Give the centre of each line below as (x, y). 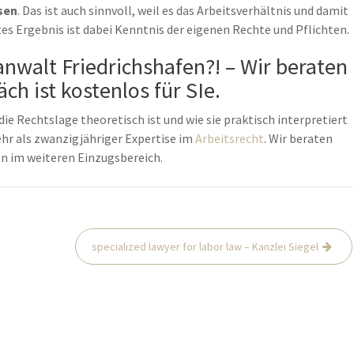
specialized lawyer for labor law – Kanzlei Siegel (205, 247)
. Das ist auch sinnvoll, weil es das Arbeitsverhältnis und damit (183, 10)
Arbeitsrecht (230, 138)
